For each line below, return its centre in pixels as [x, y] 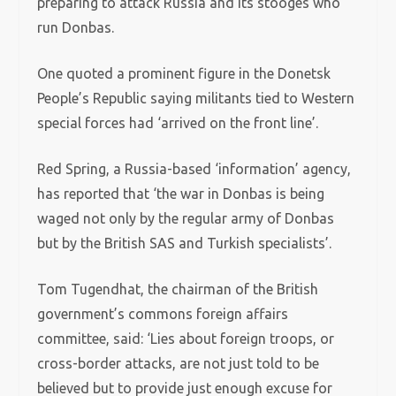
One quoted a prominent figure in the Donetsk [184, 73]
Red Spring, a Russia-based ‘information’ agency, [194, 169]
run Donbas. [76, 27]
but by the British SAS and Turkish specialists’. [185, 243]
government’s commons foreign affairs [163, 314]
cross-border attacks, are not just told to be [179, 363]
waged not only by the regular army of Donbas [186, 218]
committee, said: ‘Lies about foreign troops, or [186, 339]
